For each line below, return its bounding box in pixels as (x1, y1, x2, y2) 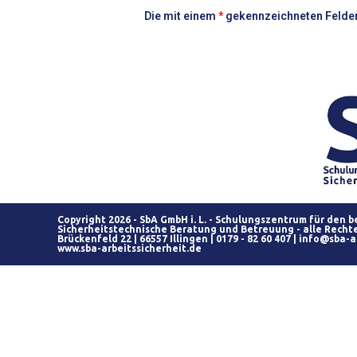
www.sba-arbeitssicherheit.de (57, 242, 202, 253)
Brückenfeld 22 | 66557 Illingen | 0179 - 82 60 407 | (57, 233, 299, 244)
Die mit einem (144, 10, 218, 22)
